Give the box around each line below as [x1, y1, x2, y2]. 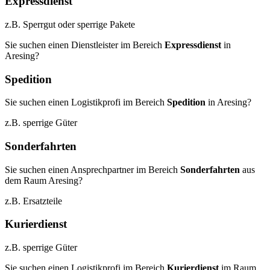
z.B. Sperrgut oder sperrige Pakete [5, 19, 135, 30]
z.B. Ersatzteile [5, 195, 62, 206]
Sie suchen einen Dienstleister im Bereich [5, 39, 165, 50]
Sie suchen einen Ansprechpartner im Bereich [5, 164, 180, 175]
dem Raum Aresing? [5, 175, 83, 186]
